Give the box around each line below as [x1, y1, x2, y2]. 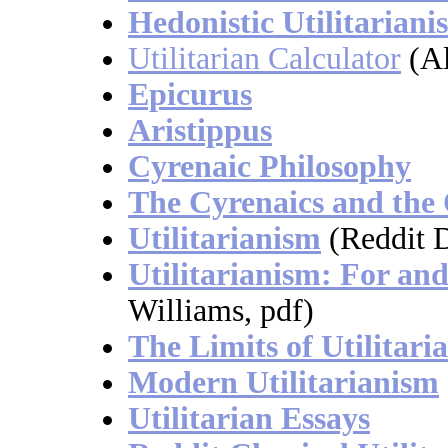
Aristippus [128, 113, 272, 149]
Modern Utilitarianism [128, 365, 439, 401]
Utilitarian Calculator [128, 41, 401, 77]
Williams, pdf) [128, 293, 314, 329]
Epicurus [128, 77, 252, 113]
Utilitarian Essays [128, 401, 370, 437]
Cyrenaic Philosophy [128, 149, 411, 185]
